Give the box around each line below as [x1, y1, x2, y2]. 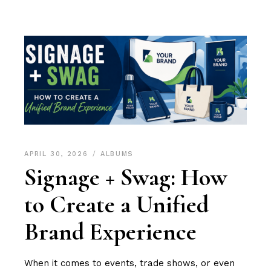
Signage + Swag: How [24, 162, 227, 192]
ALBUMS [100, 149, 134, 158]
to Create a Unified [24, 189, 209, 219]
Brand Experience [24, 217, 197, 246]
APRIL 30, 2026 [24, 149, 92, 158]
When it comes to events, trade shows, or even [24, 257, 235, 269]
